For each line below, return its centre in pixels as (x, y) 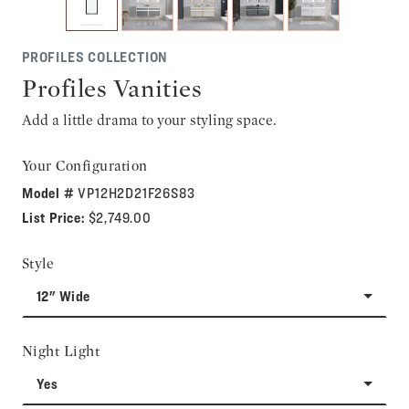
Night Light (61, 351)
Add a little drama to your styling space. (149, 120)
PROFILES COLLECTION (95, 57)
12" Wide (63, 296)
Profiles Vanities (112, 88)
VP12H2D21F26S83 (136, 193)
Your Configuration (85, 165)
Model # (50, 193)
